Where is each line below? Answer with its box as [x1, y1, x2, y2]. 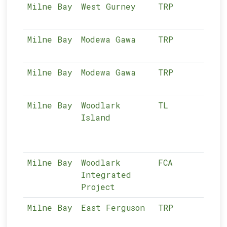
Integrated [81, 169, 132, 180]
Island [81, 112, 111, 123]
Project [81, 181, 116, 192]
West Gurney [81, 1, 136, 12]
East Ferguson [81, 202, 145, 213]
